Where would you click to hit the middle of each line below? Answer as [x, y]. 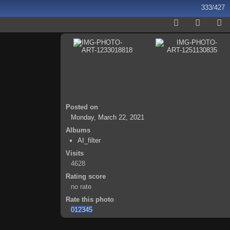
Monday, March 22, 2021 [108, 117]
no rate [81, 187]
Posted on [82, 107]
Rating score [86, 176]
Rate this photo [90, 199]
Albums [78, 130]
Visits [75, 153]
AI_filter [89, 140]
